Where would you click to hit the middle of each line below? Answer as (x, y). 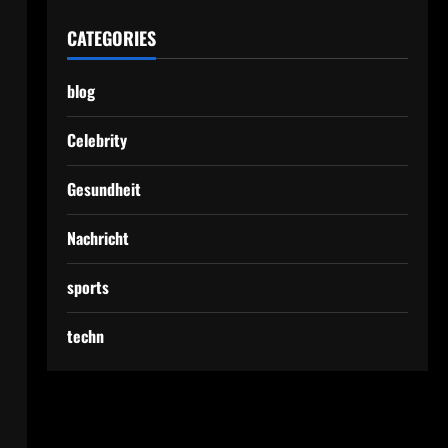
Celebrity (96, 140)
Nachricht (97, 238)
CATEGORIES (111, 38)
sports (87, 287)
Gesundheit (103, 189)
